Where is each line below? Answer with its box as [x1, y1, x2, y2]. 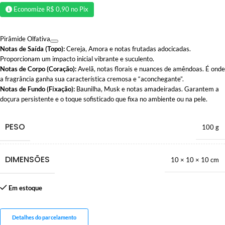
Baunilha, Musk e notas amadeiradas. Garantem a [75, 84, 219, 93]
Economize [14, 5, 47, 14]
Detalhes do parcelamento [12, 213, 76, 220]
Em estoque [8, 183, 42, 192]
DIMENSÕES [5, 153, 50, 165]
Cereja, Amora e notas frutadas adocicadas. [65, 44, 191, 53]
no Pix [69, 5, 89, 14]
